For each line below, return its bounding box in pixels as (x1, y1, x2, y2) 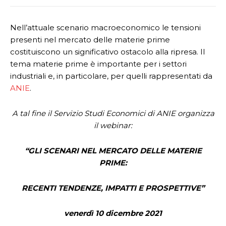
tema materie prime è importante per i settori (10, 59, 187, 69)
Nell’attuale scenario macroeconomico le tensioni (10, 23, 201, 32)
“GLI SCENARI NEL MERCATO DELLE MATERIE (24, 146, 202, 155)
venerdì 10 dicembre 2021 (64, 208, 162, 218)
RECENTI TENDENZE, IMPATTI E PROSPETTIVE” (22, 183, 204, 193)
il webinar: (94, 121, 132, 130)
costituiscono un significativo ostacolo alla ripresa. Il (10, 47, 205, 56)
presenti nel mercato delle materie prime (10, 35, 170, 44)
